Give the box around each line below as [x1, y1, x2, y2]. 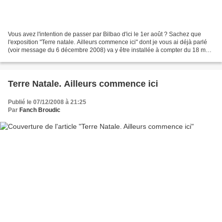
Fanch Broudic [19, 106, 60, 113]
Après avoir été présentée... [8, 54, 82, 61]
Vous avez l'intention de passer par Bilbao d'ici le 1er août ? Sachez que [8, 30, 201, 38]
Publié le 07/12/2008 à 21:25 [8, 98, 86, 106]
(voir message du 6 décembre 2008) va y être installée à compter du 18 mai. [8, 46, 212, 54]
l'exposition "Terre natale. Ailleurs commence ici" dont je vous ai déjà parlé [8, 38, 207, 46]
